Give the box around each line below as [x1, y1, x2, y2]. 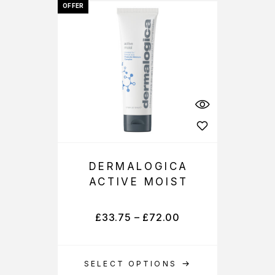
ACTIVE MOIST [88, 176, 188, 188]
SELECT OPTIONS [84, 259, 177, 268]
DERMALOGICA [88, 160, 188, 172]
